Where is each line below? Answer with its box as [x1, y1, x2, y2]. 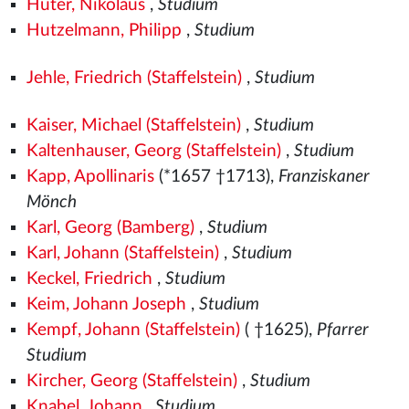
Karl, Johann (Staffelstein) [26, 245, 219, 262]
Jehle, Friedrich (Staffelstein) [26, 69, 242, 87]
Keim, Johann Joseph [26, 296, 186, 313]
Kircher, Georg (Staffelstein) [26, 372, 237, 390]
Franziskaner [278, 168, 370, 185]
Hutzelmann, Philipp [26, 22, 182, 39]
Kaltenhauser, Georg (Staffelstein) [26, 142, 281, 160]
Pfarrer [316, 321, 369, 339]
